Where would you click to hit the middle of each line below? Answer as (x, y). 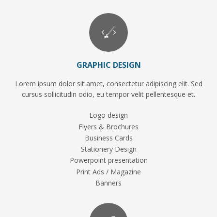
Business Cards (108, 138)
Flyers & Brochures (108, 126)
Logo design (108, 115)
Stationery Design (108, 149)
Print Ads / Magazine (108, 171)
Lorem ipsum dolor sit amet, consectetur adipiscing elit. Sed (108, 84)
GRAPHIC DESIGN (108, 65)
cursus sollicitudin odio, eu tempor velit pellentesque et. (108, 94)
